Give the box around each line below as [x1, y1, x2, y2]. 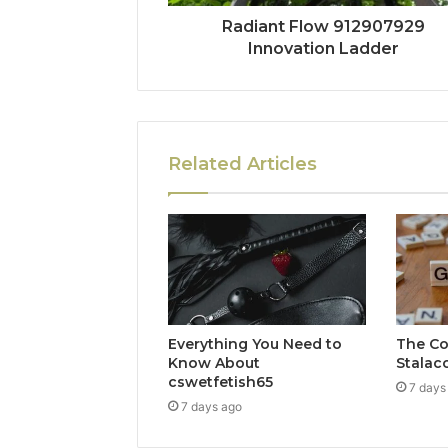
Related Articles [168, 152, 317, 175]
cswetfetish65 [168, 373, 273, 392]
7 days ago [181, 399, 242, 415]
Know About [168, 354, 260, 373]
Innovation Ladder [248, 38, 400, 58]
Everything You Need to [168, 335, 342, 354]
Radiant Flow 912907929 [222, 16, 426, 36]
